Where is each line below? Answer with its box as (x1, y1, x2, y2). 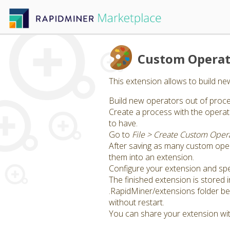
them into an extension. (109, 151, 194, 163)
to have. (109, 118, 138, 129)
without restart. (109, 197, 164, 208)
